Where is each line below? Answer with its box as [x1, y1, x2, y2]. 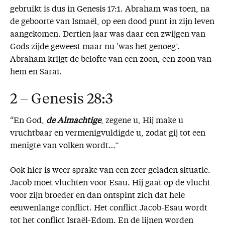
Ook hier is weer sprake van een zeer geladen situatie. [10, 167, 210, 175]
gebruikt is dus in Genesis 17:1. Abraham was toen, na [10, 6, 210, 14]
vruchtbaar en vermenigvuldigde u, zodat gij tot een [10, 130, 205, 138]
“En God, [10, 117, 46, 126]
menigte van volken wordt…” [10, 142, 119, 151]
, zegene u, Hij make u [101, 117, 183, 126]
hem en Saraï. [10, 68, 62, 77]
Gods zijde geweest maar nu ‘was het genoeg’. [10, 43, 180, 52]
